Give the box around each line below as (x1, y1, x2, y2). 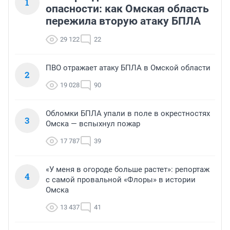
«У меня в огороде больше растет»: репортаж (46, 165, 209, 175)
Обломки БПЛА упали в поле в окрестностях (46, 109, 210, 119)
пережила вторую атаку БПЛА (46, 15, 201, 28)
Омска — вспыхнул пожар (46, 119, 140, 129)
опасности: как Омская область (46, 3, 209, 15)
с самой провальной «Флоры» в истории (46, 175, 196, 185)
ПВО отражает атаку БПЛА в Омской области (46, 63, 210, 73)
